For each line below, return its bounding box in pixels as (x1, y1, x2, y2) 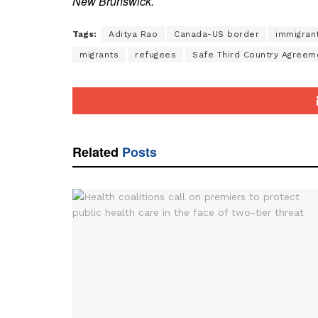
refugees (135, 49, 176, 60)
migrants (79, 49, 119, 60)
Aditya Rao (109, 28, 158, 39)
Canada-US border (174, 28, 259, 39)
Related (72, 142, 119, 161)
